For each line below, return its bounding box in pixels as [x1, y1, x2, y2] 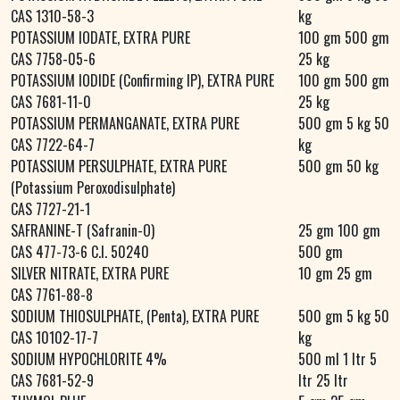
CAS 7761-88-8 [11, 284, 93, 306]
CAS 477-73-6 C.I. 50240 [11, 241, 149, 263]
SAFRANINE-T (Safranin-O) [11, 220, 154, 242]
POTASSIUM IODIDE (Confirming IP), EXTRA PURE [11, 70, 274, 92]
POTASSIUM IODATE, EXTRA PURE [11, 27, 190, 49]
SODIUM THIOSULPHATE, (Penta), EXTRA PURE [11, 305, 259, 328]
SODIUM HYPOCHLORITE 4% [11, 348, 167, 371]
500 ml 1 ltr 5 [298, 348, 377, 371]
